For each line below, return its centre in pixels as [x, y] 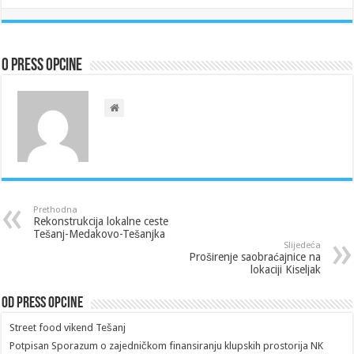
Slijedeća [302, 245]
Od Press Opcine [43, 303]
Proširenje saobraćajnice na [254, 256]
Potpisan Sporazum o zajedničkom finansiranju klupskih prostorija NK [167, 345]
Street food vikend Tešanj [68, 327]
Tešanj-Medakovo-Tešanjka [100, 233]
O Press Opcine [42, 66]
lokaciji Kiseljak [285, 269]
